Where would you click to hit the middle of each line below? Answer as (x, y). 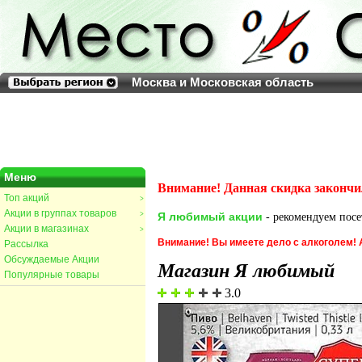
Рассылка (26, 244)
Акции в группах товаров (60, 213)
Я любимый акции (210, 217)
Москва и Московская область (223, 82)
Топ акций (27, 198)
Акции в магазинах (46, 229)
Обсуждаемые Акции (52, 259)
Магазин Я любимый (246, 271)
